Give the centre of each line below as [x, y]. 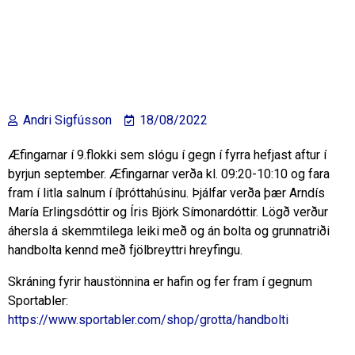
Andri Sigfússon [67, 120]
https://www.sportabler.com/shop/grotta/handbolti [148, 320]
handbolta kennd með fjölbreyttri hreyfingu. [125, 250]
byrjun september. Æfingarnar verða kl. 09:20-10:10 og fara [169, 174]
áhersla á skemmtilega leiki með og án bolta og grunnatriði [169, 231]
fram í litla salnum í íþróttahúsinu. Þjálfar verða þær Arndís [166, 193]
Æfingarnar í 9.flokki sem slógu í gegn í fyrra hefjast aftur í [167, 155]
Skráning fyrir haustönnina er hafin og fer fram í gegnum [160, 282]
